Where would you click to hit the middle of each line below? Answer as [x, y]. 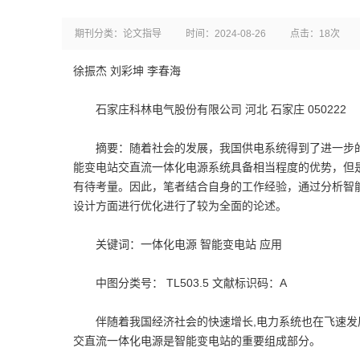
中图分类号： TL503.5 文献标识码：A [180, 283]
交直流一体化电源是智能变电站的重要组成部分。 [197, 341]
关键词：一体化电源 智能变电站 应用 [178, 244]
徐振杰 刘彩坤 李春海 [127, 71]
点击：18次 [315, 34]
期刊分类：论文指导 [118, 34]
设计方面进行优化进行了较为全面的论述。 [180, 206]
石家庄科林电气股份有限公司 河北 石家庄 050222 [210, 109]
